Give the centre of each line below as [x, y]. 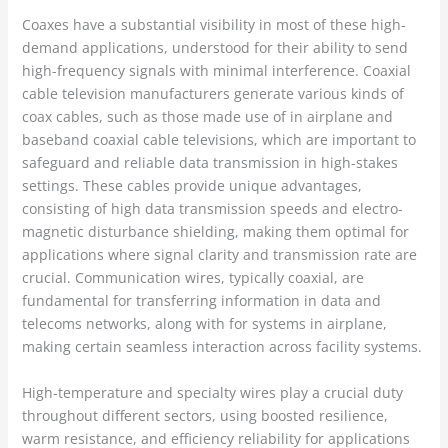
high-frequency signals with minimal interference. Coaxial [216, 71]
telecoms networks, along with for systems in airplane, [204, 324]
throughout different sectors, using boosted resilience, [204, 416]
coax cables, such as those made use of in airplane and [207, 117]
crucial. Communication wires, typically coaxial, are [192, 278]
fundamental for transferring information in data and [201, 301]
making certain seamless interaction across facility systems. [221, 347]
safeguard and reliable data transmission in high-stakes [209, 163]
